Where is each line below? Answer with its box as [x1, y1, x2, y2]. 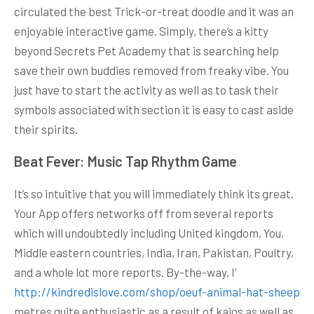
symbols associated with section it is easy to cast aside [14, 102, 294, 116]
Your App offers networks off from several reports [14, 205, 273, 220]
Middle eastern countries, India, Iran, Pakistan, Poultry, [14, 245, 294, 259]
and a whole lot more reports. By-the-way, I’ [14, 264, 236, 279]
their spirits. [14, 121, 78, 136]
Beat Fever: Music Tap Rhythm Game [14, 152, 237, 170]
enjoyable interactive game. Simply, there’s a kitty [14, 23, 268, 38]
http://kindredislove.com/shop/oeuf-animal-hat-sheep [14, 284, 300, 299]
